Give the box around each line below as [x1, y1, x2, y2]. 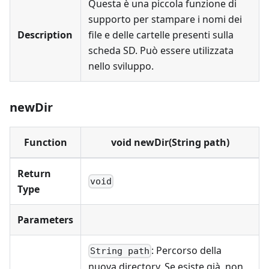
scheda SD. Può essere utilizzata [88, 44, 234, 57]
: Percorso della [151, 244, 222, 257]
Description [17, 28, 73, 41]
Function [23, 136, 67, 149]
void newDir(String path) [110, 136, 229, 149]
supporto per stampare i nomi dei [88, 13, 242, 26]
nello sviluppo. [88, 59, 154, 73]
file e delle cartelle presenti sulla [88, 28, 234, 41]
